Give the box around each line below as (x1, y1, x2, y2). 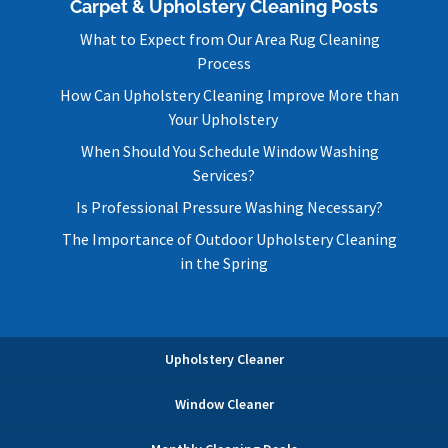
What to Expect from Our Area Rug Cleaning (79, 29, 380, 50)
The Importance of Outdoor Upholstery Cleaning (62, 229, 398, 250)
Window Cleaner (174, 395, 274, 414)
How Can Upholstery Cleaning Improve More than (60, 85, 400, 106)
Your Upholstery (169, 109, 279, 130)
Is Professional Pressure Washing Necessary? (76, 197, 384, 218)
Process (196, 53, 251, 74)
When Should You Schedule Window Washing (80, 141, 379, 162)
